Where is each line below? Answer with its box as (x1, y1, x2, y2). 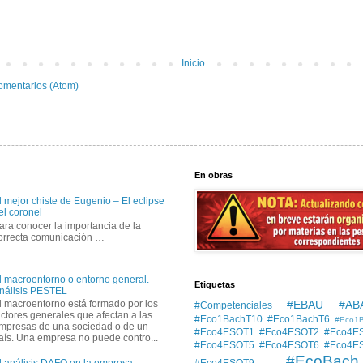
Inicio (181, 57, 205, 69)
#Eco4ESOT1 (194, 326, 254, 338)
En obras (194, 169, 233, 180)
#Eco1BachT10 (194, 313, 263, 325)
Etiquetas (194, 279, 235, 289)
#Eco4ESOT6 (259, 339, 319, 351)
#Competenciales (194, 299, 272, 311)
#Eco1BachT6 (267, 313, 330, 325)
